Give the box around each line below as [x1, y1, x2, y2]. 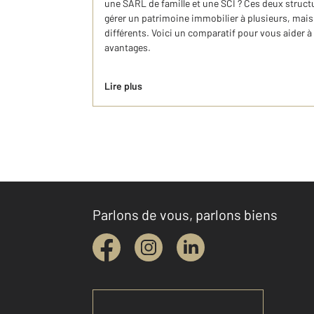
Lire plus [104, 80, 142, 92]
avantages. [104, 41, 151, 53]
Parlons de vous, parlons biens [93, 206, 278, 223]
